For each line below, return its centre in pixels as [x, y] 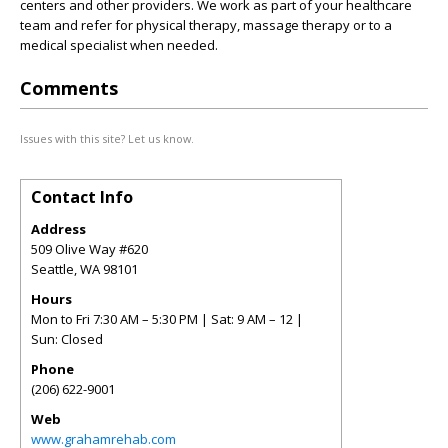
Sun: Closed [67, 339]
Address [58, 229]
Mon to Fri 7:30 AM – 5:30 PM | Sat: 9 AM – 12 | [167, 319]
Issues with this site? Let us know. [107, 138]
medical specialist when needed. [119, 45]
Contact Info [82, 197]
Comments [69, 88]
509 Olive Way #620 [89, 249]
